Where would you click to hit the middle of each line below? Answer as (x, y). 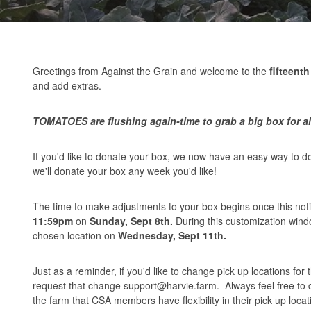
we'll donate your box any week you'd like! (125, 171)
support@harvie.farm (170, 285)
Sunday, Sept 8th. (133, 221)
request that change (78, 285)
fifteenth (289, 71)
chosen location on (75, 235)
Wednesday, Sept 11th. (172, 235)
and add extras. (68, 85)
